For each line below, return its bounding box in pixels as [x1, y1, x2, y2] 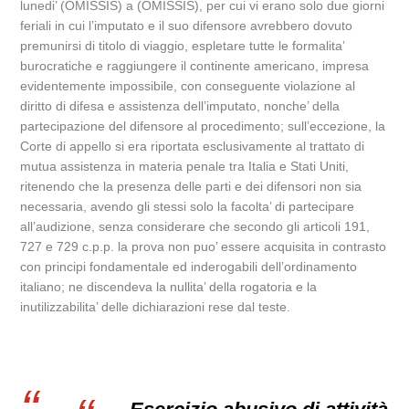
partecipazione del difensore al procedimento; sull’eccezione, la [20, 119, 386, 133]
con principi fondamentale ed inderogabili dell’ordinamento [20, 259, 358, 274]
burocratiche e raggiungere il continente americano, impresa [20, 58, 370, 73]
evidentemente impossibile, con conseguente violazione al [20, 79, 356, 93]
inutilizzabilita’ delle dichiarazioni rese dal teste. [20, 299, 291, 314]
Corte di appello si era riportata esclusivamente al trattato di [20, 139, 365, 153]
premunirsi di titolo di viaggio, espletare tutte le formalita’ [20, 38, 345, 53]
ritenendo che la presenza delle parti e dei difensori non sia [20, 179, 362, 194]
